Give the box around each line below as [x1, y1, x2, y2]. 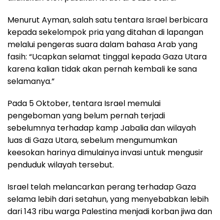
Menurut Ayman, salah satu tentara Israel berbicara [7, 14, 208, 26]
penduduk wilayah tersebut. [7, 159, 114, 171]
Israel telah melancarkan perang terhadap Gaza [7, 181, 196, 193]
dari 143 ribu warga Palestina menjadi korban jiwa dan [7, 206, 212, 218]
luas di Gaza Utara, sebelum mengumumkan [7, 135, 177, 146]
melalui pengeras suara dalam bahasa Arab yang [7, 39, 197, 51]
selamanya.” [7, 76, 55, 87]
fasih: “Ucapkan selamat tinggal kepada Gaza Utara [7, 51, 207, 63]
